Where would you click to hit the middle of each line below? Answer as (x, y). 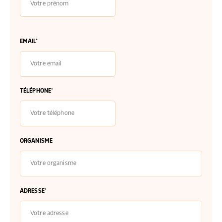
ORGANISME (36, 140)
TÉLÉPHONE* (37, 90)
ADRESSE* (33, 191)
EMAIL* (29, 41)
